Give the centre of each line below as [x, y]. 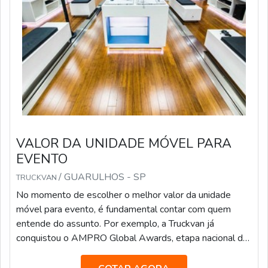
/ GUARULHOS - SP [102, 177]
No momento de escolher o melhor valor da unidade [124, 195]
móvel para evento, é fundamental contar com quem [124, 209]
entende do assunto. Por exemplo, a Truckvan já [115, 224]
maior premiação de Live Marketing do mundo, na [117, 252]
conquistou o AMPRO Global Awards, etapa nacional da [132, 238]
